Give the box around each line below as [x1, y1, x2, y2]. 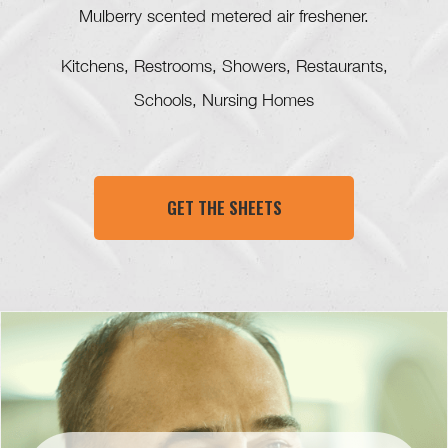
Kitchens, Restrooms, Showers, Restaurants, [60, 60, 388, 78]
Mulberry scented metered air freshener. [79, 10, 369, 28]
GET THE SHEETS [166, 195, 282, 221]
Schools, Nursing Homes [134, 94, 314, 112]
